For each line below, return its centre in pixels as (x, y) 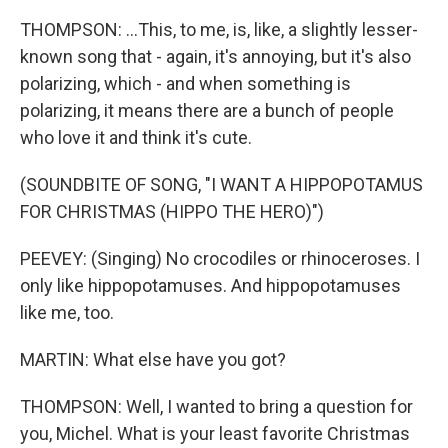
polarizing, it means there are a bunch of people (207, 110)
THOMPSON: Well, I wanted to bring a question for (216, 406)
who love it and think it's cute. (136, 137)
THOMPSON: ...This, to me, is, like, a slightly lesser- (219, 29)
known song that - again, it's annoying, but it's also (215, 56)
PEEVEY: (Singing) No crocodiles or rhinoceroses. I (220, 258)
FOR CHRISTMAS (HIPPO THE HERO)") (172, 211)
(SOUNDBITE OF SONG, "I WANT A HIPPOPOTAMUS (221, 184)
